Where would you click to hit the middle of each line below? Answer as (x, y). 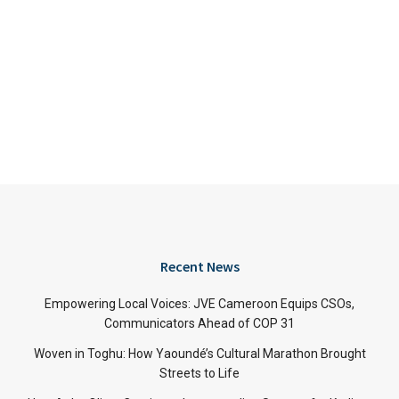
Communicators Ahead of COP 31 (199, 323)
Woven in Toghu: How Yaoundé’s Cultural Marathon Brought (199, 354)
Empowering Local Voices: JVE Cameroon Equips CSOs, (199, 304)
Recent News (199, 266)
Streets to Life (199, 373)
